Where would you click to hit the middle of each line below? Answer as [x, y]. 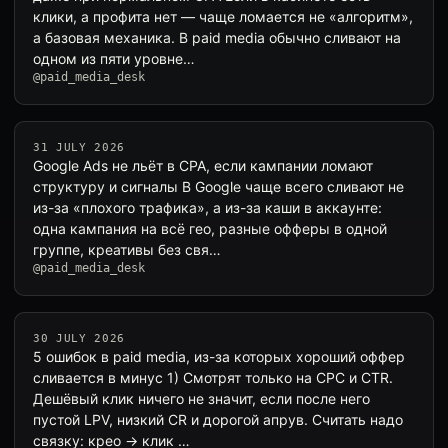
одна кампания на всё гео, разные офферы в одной [210, 228]
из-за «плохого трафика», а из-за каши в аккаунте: [207, 207]
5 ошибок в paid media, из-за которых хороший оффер [219, 356]
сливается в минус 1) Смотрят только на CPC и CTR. [213, 377]
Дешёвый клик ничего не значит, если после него [201, 398]
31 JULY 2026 [79, 147]
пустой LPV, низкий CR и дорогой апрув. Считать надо [218, 419]
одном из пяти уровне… [114, 58]
